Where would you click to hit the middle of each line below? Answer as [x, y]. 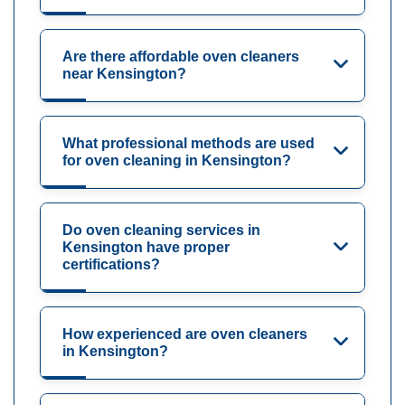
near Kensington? [124, 74]
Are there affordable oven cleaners [181, 57]
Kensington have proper [146, 248]
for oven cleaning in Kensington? [177, 161]
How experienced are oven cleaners [185, 334]
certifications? [111, 265]
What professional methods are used [188, 144]
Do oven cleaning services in [161, 231]
